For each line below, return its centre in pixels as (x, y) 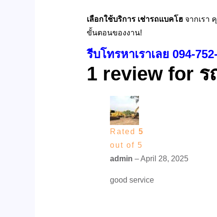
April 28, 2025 (164, 158)
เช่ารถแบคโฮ (161, 19)
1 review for (143, 73)
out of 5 (126, 145)
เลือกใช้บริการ (112, 19)
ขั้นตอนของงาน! (115, 32)
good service (132, 180)
